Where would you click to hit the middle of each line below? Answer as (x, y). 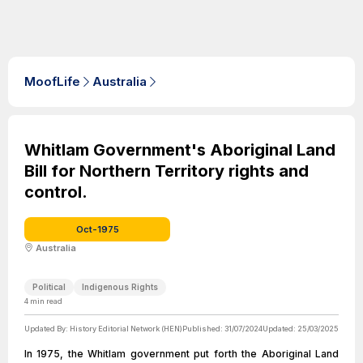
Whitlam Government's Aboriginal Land (180, 150)
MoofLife (52, 81)
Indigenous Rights (120, 287)
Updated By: (47, 329)
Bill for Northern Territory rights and (167, 171)
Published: (203, 329)
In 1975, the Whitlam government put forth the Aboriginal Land (181, 354)
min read (45, 301)
